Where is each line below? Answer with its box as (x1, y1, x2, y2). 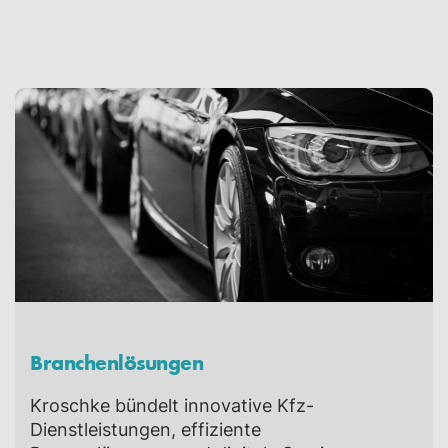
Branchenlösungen (30, 347, 203, 375)
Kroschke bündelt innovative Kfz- (30, 394, 314, 416)
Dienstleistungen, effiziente (30, 418, 261, 440)
